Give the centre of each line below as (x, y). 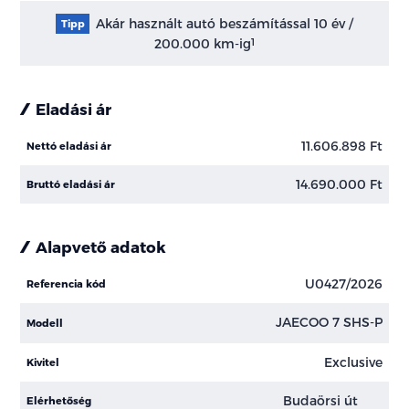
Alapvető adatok (101, 246)
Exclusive (353, 362)
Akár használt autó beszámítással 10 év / (222, 23)
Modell (45, 322)
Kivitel (43, 362)
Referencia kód (67, 283)
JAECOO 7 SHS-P (329, 322)
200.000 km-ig (203, 43)
